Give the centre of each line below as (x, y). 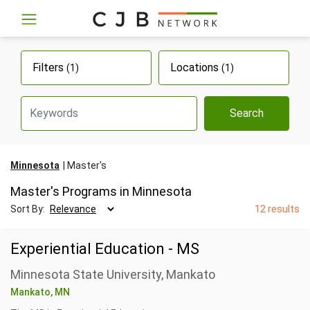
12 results (277, 209)
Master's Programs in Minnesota (101, 191)
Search (247, 113)
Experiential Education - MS (105, 248)
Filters (49, 67)
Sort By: (29, 209)
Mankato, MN (40, 292)
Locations (196, 67)
